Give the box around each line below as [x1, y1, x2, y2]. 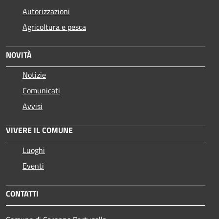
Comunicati [22, 84, 60, 96]
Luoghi [22, 144, 45, 156]
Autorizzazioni [22, 5, 70, 17]
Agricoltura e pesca [22, 21, 86, 33]
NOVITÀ [6, 48, 32, 61]
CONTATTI [6, 187, 39, 199]
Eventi [22, 159, 44, 172]
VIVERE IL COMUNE [6, 124, 73, 136]
